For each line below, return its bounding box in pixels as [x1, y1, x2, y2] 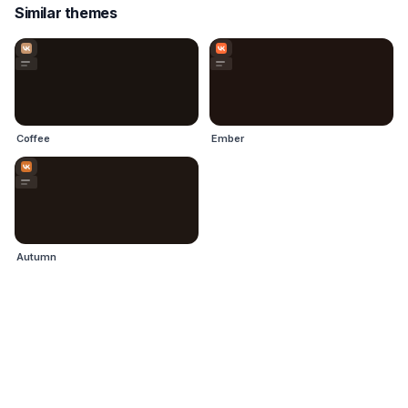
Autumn [16, 250, 56, 263]
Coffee [16, 132, 50, 145]
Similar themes [15, 4, 117, 22]
